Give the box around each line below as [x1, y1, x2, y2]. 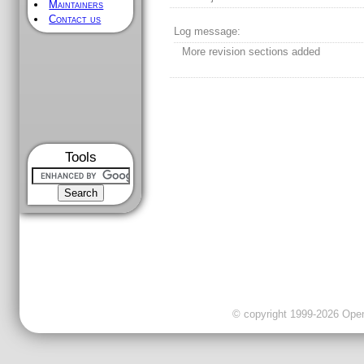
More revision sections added [182, 45, 321, 58]
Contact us [49, 13, 102, 25]
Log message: [174, 25, 241, 38]
